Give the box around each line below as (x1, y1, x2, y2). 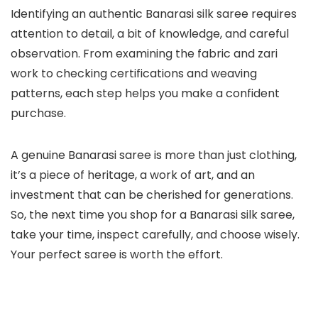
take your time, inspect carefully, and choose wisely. (11, 226, 300, 243)
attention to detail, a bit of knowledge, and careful (11, 26, 289, 43)
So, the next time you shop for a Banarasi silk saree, (11, 207, 295, 224)
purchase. (11, 105, 66, 122)
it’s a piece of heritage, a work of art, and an (11, 167, 255, 184)
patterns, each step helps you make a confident (11, 85, 280, 102)
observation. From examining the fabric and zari (11, 45, 278, 62)
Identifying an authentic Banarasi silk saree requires (11, 6, 297, 23)
